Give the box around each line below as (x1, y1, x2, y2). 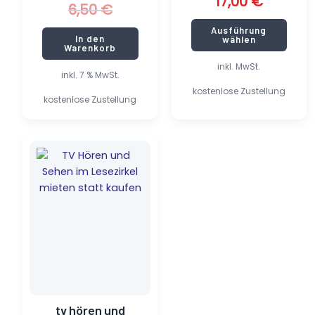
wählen (221, 33, 256, 45)
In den (75, 32, 105, 44)
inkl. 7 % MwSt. (60, 69, 120, 82)
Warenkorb (64, 41, 117, 53)
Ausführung (211, 24, 267, 36)
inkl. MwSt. (217, 60, 261, 73)
